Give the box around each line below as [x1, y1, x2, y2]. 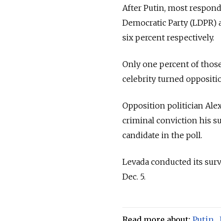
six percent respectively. [122, 33, 214, 43]
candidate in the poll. [122, 130, 202, 141]
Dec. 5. [122, 172, 147, 182]
